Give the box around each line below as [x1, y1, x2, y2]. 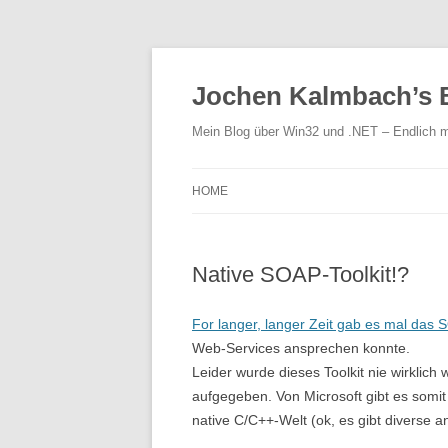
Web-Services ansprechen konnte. [192, 340, 410, 356]
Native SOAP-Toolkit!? [192, 262, 409, 287]
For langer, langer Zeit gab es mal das [192, 316, 438, 332]
